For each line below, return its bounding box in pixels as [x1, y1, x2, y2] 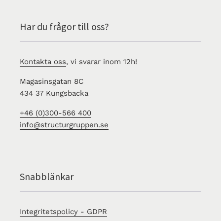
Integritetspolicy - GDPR [20, 207, 107, 216]
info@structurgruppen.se [20, 120, 109, 129]
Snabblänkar [20, 170, 74, 183]
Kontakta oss [20, 57, 66, 66]
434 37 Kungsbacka [20, 88, 88, 98]
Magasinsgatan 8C [20, 76, 83, 86]
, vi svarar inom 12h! [66, 57, 137, 66]
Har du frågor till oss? [20, 20, 109, 33]
